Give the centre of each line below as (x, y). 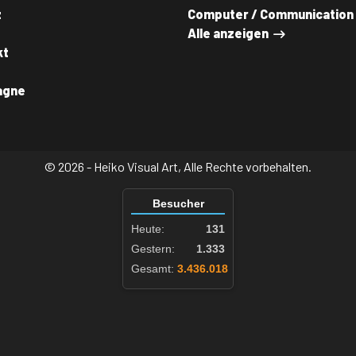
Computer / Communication (271, 14)
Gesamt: (153, 269)
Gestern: (153, 249)
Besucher (178, 203)
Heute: (148, 229)
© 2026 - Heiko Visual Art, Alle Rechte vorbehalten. (178, 166)
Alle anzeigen (228, 33)
